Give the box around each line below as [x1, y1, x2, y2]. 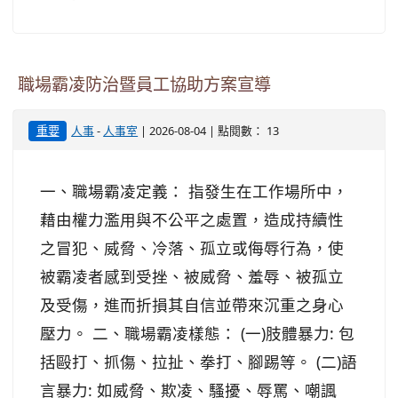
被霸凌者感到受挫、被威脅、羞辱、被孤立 [40, 266, 344, 287]
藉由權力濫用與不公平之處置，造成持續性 [40, 209, 344, 230]
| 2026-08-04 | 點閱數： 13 [138, 123, 280, 139]
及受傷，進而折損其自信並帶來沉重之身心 [40, 294, 344, 315]
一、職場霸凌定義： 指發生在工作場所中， [40, 180, 348, 202]
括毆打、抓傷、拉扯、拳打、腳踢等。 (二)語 [40, 351, 357, 372]
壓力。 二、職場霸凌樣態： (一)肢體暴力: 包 [40, 322, 354, 344]
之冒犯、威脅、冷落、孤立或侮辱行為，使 [40, 237, 344, 259]
